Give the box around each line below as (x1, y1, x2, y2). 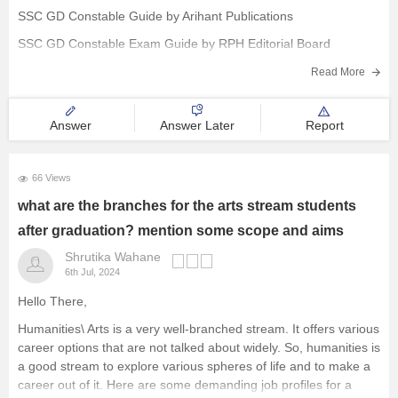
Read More (311, 66, 368, 78)
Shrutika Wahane (65, 250, 161, 264)
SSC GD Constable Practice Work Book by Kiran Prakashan (18, 92, 353, 106)
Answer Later (160, 118, 235, 132)
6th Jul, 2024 (65, 267, 120, 277)
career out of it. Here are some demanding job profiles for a (18, 378, 352, 392)
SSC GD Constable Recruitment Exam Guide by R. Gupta (18, 64, 341, 78)
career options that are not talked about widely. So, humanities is (18, 340, 380, 354)
